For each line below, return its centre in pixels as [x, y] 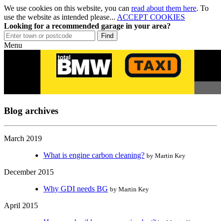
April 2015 [21, 206]
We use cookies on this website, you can [68, 8]
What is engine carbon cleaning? [94, 155]
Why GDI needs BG [76, 189]
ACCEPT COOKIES [151, 17]
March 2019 [23, 139]
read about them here [164, 8]
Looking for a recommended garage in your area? [87, 26]
